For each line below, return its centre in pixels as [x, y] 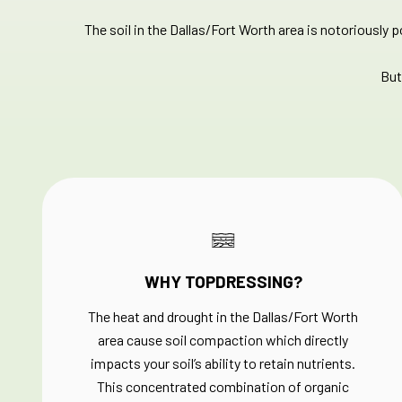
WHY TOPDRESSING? [223, 281]
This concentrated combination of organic [223, 386]
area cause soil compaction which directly [223, 340]
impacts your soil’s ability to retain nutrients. [223, 363]
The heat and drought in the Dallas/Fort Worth [223, 316]
